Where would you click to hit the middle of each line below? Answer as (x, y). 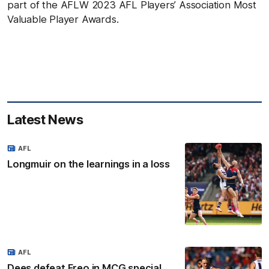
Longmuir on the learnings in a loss (89, 164)
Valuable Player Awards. (63, 20)
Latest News (45, 120)
